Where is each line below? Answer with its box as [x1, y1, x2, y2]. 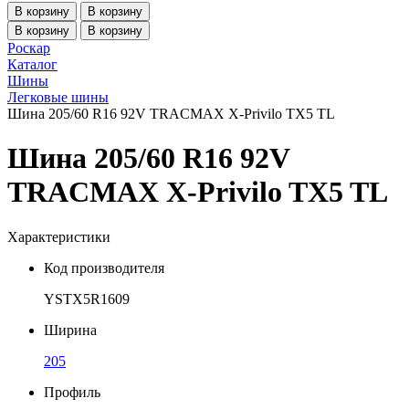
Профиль [44, 383, 100, 400]
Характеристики [7, 228, 110, 245]
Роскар [7, 40, 50, 56]
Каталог [7, 57, 58, 72]
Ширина [44, 321, 97, 338]
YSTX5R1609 [44, 290, 130, 307]
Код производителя [44, 259, 164, 276]
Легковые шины [7, 89, 109, 105]
